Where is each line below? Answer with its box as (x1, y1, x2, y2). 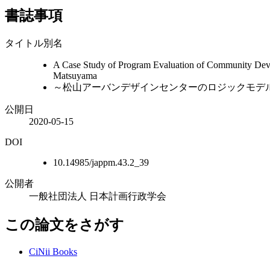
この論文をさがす (5, 216, 124, 233)
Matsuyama (53, 70, 97, 81)
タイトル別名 (5, 37, 63, 48)
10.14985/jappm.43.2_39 (53, 157, 149, 168)
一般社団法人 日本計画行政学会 (29, 190, 166, 201)
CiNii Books (29, 246, 77, 257)
